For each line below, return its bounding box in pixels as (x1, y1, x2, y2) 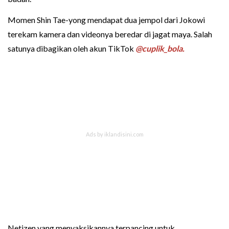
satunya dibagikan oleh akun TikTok (8, 43, 135, 53)
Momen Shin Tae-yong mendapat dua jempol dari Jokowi (8, 14, 205, 25)
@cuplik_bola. (135, 43, 185, 53)
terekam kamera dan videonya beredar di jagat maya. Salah (8, 29, 212, 39)
